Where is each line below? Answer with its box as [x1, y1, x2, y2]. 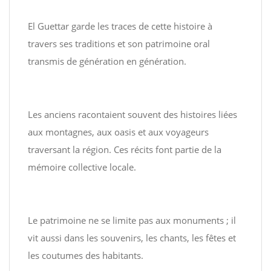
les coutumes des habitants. [28, 249, 143, 261]
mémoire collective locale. [28, 161, 136, 173]
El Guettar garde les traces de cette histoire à [28, 20, 212, 32]
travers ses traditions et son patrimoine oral [28, 38, 210, 50]
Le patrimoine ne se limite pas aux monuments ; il [28, 214, 236, 226]
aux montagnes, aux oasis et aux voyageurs [28, 126, 209, 138]
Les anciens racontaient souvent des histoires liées [28, 108, 237, 120]
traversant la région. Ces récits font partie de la [28, 143, 221, 155]
